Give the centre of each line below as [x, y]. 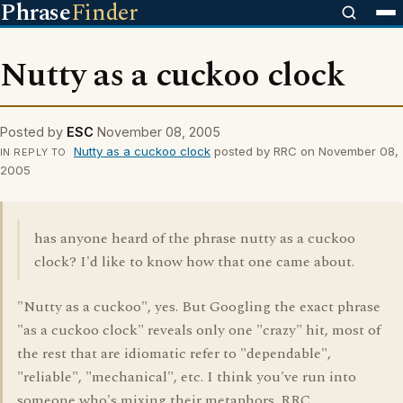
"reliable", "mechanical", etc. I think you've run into [187, 377]
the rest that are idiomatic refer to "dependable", [174, 354]
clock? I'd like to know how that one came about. [194, 262]
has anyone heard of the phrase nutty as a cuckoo [195, 238]
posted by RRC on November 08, [304, 151]
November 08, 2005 [159, 132]
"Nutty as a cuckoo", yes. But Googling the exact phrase [199, 307]
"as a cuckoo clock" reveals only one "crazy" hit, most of [199, 330]
